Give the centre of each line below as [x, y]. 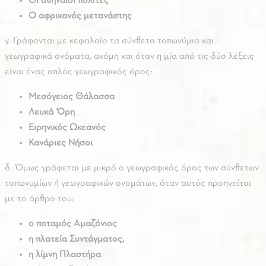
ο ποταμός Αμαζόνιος [73, 224]
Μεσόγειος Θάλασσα [72, 97]
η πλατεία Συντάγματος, [76, 240]
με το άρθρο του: [39, 199]
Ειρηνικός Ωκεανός [67, 128]
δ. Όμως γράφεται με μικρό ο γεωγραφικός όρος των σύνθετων [132, 168]
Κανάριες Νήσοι [61, 143]
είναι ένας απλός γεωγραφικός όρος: [78, 72]
